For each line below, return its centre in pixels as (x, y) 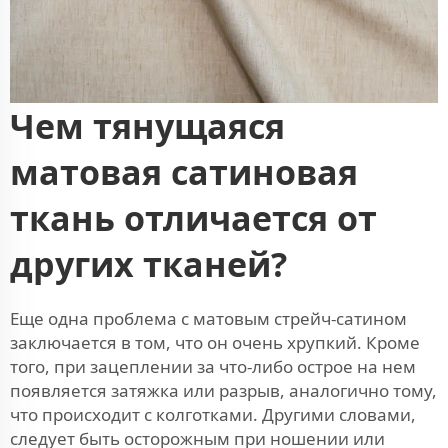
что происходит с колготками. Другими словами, (213, 414)
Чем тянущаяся (147, 125)
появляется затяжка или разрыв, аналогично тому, (223, 390)
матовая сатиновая (184, 171)
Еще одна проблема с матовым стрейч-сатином (208, 318)
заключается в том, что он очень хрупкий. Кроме (215, 342)
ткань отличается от (193, 217)
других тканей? (148, 263)
